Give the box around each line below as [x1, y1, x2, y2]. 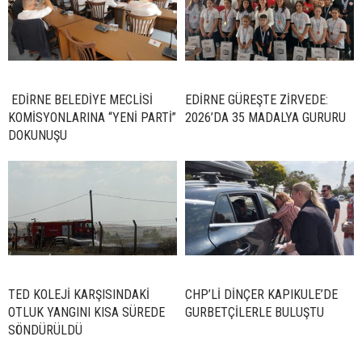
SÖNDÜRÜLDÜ [8, 322, 82, 338]
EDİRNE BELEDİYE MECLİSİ [8, 91, 153, 107]
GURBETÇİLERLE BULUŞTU [185, 304, 324, 320]
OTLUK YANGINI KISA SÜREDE [8, 304, 165, 320]
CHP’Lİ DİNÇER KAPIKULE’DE [185, 286, 338, 302]
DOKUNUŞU [8, 127, 67, 143]
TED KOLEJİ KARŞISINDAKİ [8, 286, 149, 302]
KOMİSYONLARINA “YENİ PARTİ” [8, 109, 176, 125]
